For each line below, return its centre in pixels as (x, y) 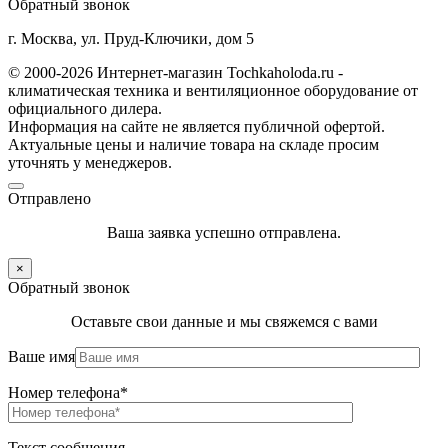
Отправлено (49, 198)
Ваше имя (41, 356)
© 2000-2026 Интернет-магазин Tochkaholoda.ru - (175, 72)
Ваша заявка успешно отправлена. (224, 232)
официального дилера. (85, 108)
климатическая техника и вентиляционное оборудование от (213, 90)
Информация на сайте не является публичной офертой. (196, 126)
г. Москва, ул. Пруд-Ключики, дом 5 (131, 38)
